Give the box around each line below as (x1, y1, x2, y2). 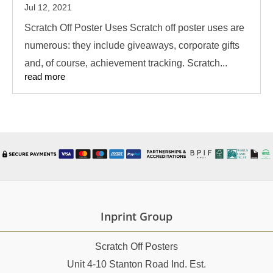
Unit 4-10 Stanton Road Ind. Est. (67, 259, 206, 270)
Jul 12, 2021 (24, 2, 72, 13)
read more (24, 72, 65, 82)
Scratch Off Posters (95, 241, 178, 252)
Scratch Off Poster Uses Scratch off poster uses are (24, 23, 244, 34)
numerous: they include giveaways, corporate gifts (24, 40, 239, 51)
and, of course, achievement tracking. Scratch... (24, 58, 227, 69)
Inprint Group (101, 209, 172, 224)
